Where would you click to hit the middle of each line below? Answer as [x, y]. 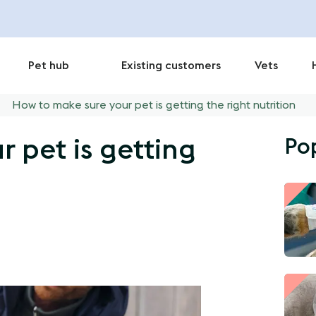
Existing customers [171, 66]
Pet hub [49, 66]
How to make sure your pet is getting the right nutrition [154, 105]
